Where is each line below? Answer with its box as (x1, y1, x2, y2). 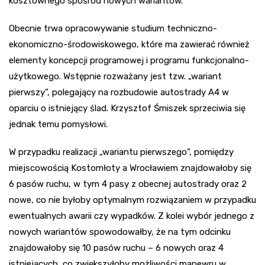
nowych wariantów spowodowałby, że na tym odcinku (9, 227, 231, 238)
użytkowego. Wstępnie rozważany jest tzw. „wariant (9, 71, 222, 82)
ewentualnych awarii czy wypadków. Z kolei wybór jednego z (9, 211, 254, 222)
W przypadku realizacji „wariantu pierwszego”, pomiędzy (9, 147, 234, 158)
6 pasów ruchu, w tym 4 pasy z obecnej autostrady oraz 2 (9, 179, 247, 190)
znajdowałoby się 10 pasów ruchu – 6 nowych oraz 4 (9, 243, 224, 254)
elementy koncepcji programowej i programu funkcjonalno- (9, 55, 249, 66)
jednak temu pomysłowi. (9, 119, 108, 130)
